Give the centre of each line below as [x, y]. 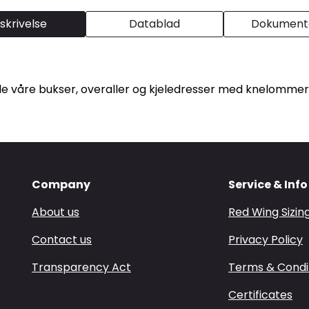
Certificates [260, 295]
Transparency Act [81, 267]
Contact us [62, 240]
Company [61, 185]
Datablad [154, 23]
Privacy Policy [266, 240]
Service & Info [268, 185]
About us [56, 212]
